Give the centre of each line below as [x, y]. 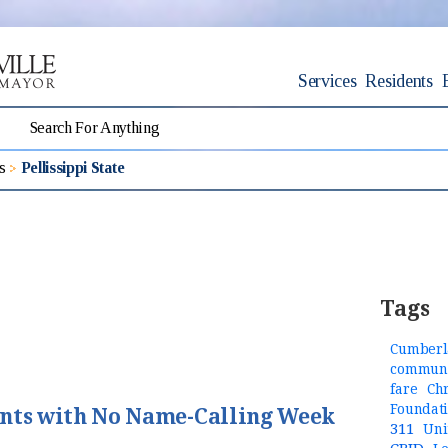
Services [327, 80]
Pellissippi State [72, 167]
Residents [399, 80]
